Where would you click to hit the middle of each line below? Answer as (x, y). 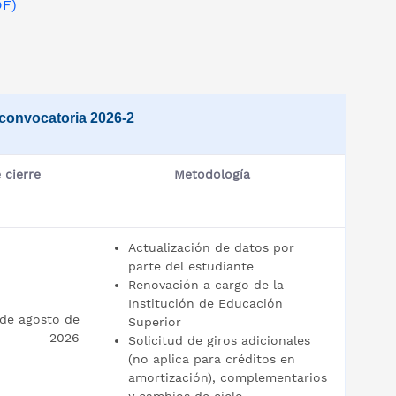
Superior (155, 322)
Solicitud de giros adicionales (219, 340)
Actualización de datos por (211, 247)
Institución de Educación (206, 303)
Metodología (212, 174)
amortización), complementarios (228, 377)
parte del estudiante (191, 266)
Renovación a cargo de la (206, 285)
